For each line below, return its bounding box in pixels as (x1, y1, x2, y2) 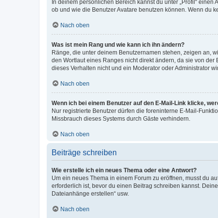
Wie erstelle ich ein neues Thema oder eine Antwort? (52, 166, 197, 174)
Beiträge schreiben (52, 148, 117, 157)
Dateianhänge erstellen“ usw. (52, 190, 129, 197)
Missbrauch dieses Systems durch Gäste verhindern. (52, 115, 190, 122)
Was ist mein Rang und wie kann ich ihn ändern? (52, 41, 184, 48)
